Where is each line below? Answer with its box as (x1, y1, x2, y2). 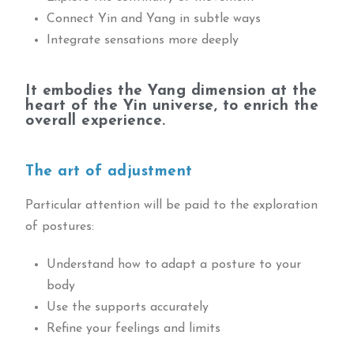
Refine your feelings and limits (46, 322, 220, 335)
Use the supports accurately (46, 300, 209, 314)
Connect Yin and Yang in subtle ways (46, 12, 261, 25)
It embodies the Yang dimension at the (25, 83, 318, 99)
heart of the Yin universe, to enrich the (25, 98, 319, 114)
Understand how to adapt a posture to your (46, 258, 301, 271)
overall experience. (25, 113, 166, 129)
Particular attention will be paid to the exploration (25, 198, 318, 212)
